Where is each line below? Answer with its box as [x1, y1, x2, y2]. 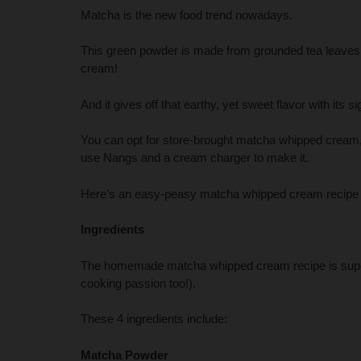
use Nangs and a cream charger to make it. [81, 151, 309, 165]
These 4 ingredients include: [81, 312, 227, 326]
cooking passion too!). [81, 276, 196, 290]
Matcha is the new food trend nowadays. [81, 7, 293, 22]
